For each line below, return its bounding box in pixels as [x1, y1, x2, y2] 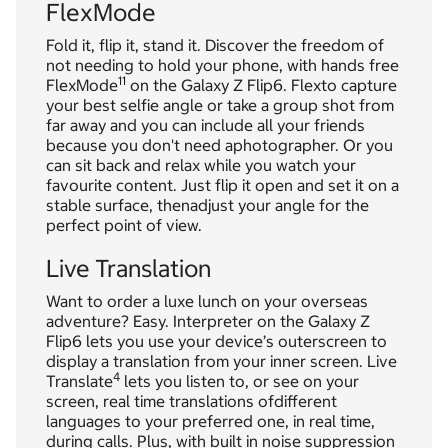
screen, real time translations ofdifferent [46, 391, 337, 412]
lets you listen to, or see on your [120, 371, 359, 392]
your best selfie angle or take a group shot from [46, 95, 394, 116]
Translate [46, 371, 113, 392]
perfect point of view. [46, 215, 202, 236]
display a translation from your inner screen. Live [46, 351, 397, 372]
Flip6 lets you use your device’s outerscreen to [46, 331, 387, 352]
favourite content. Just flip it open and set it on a [46, 175, 399, 196]
